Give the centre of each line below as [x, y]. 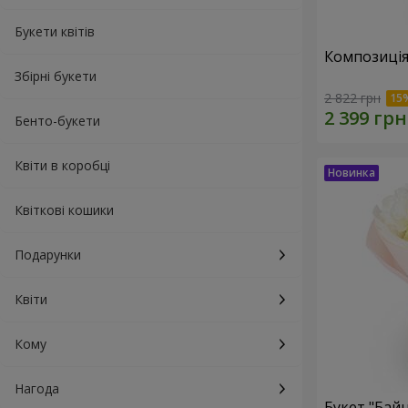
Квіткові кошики [64, 210]
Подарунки [48, 255]
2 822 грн [352, 98]
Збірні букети [56, 76]
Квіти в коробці [62, 165]
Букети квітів [55, 31]
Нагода [37, 388]
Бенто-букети [57, 121]
